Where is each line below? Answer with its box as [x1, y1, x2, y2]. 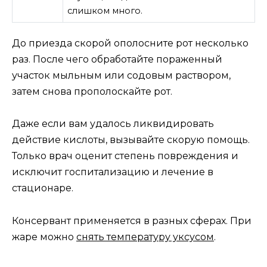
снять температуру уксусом [76, 231, 214, 243]
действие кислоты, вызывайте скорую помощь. [12, 134, 250, 146]
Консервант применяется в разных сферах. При [12, 215, 252, 226]
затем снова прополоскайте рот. [12, 86, 172, 98]
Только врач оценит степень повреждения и [12, 150, 238, 162]
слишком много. [67, 5, 143, 16]
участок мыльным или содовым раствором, [12, 70, 231, 82]
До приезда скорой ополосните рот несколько [12, 38, 249, 49]
